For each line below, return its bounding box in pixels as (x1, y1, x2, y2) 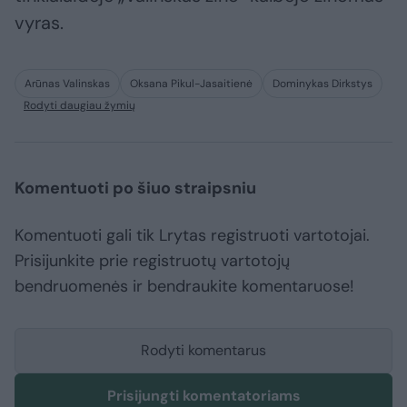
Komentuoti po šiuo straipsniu (15, 177, 256, 200)
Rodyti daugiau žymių (24, 98, 135, 114)
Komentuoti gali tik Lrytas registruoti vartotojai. (15, 224, 370, 247)
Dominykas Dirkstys (273, 76, 372, 92)
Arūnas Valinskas (25, 76, 110, 92)
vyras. (15, 11, 64, 35)
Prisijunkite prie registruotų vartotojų (15, 250, 290, 273)
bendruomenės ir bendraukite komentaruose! (15, 275, 354, 298)
